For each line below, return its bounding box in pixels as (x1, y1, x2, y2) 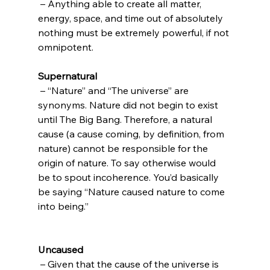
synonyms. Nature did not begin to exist (37, 98, 221, 111)
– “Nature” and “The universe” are (37, 84, 191, 96)
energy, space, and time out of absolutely (37, 11, 225, 24)
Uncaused (37, 243, 83, 256)
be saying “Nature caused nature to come (37, 185, 227, 198)
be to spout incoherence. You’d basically (37, 171, 221, 183)
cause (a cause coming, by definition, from (37, 127, 227, 140)
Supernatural (37, 69, 97, 82)
